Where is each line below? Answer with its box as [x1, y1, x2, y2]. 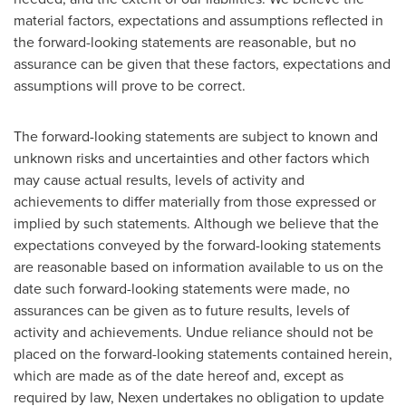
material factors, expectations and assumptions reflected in [14, 10, 383, 31]
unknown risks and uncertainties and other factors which [14, 148, 370, 169]
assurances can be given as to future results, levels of [14, 300, 350, 321]
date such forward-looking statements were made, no [14, 278, 350, 299]
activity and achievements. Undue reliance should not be [14, 322, 373, 343]
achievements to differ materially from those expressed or [14, 191, 376, 212]
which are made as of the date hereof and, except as [14, 365, 343, 386]
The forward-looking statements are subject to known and [14, 126, 378, 147]
